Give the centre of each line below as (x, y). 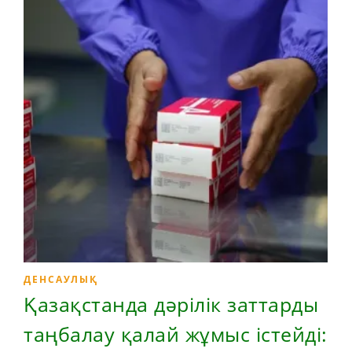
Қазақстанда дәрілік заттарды (171, 304)
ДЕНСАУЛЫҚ (61, 280)
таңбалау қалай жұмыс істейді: (176, 334)
